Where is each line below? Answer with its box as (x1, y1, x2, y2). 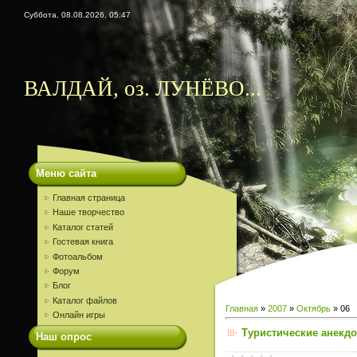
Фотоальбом (53, 251, 103, 261)
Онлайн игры (53, 310, 105, 320)
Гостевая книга (53, 237, 113, 247)
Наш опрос (36, 330, 92, 343)
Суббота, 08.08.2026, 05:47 (24, 10, 131, 19)
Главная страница (53, 193, 125, 202)
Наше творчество (53, 207, 124, 218)
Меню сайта (36, 167, 96, 179)
